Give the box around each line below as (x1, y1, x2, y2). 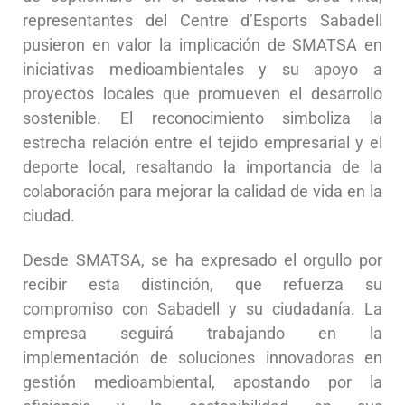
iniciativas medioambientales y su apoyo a (23, 59, 382, 79)
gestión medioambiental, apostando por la (23, 372, 382, 392)
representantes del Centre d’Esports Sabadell (23, 10, 382, 30)
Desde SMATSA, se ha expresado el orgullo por (23, 250, 382, 270)
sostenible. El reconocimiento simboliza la (23, 108, 382, 127)
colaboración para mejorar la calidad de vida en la (23, 181, 382, 201)
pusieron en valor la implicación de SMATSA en (23, 34, 382, 54)
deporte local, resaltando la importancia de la (23, 156, 382, 176)
